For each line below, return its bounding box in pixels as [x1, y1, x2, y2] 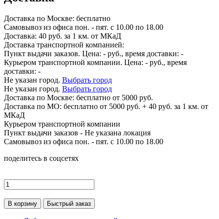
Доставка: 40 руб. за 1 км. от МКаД [4, 31, 121, 40]
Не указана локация [85, 128, 151, 137]
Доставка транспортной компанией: [4, 40, 124, 49]
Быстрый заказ [47, 199, 91, 207]
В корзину [8, 199, 37, 207]
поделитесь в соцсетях [4, 153, 79, 162]
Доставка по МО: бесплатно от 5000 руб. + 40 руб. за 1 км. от [4, 102, 208, 110]
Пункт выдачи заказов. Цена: [4, 49, 103, 58]
